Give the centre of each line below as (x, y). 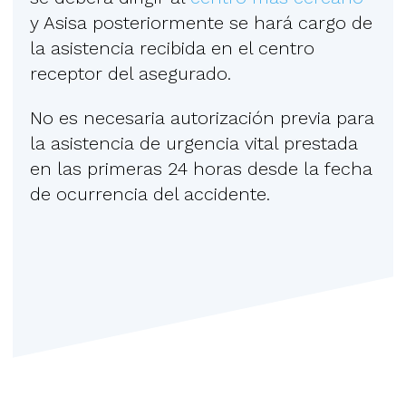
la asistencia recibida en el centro (172, 48)
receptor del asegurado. (130, 73)
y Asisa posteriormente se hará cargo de (201, 22)
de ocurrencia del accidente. (150, 193)
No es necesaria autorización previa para (202, 117)
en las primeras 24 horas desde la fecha (201, 168)
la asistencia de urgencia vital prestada (194, 143)
